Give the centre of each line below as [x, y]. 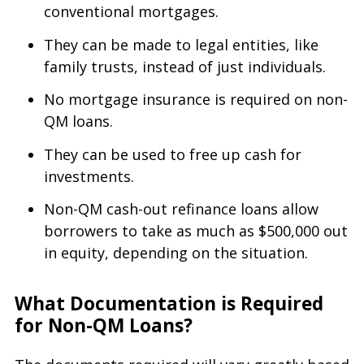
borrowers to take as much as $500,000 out [196, 231]
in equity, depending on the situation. [176, 253]
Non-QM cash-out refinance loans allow [181, 209]
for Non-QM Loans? [104, 326]
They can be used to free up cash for [173, 154]
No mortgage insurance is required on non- [196, 100]
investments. [89, 176]
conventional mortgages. [131, 12]
